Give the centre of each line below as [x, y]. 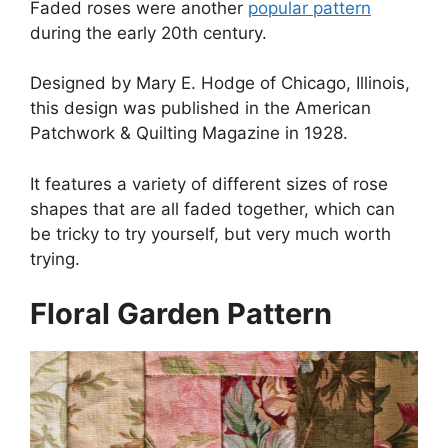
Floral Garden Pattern [181, 313]
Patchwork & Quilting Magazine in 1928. [189, 133]
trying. [55, 258]
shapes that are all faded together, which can [212, 208]
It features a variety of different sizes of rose [209, 183]
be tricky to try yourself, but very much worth [210, 233]
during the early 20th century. [148, 32]
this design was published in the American [200, 108]
